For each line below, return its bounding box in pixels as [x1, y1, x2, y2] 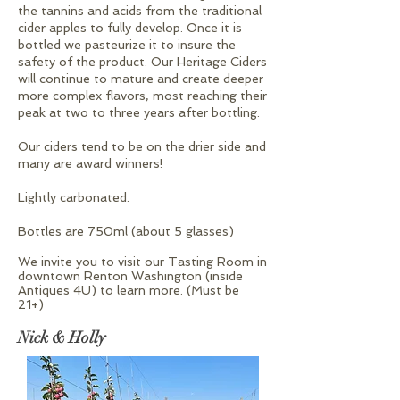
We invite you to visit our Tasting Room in [18, 254, 267, 269]
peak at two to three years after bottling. [18, 104, 260, 120]
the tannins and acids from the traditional [18, 3, 262, 18]
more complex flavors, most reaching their [18, 87, 267, 103]
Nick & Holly [18, 327, 105, 347]
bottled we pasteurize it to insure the [18, 37, 236, 52]
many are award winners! [18, 155, 163, 171]
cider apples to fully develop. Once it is [18, 20, 242, 35]
